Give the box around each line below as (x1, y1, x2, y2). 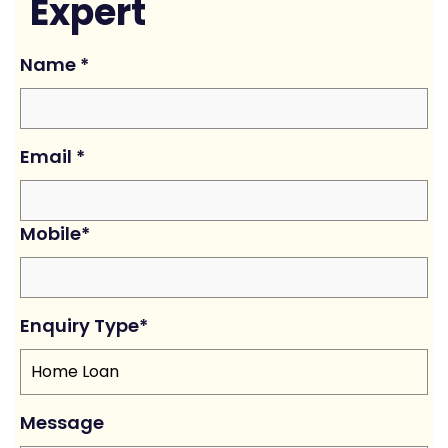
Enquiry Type (20, 313, 139, 338)
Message (20, 410, 104, 435)
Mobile (20, 221, 81, 246)
